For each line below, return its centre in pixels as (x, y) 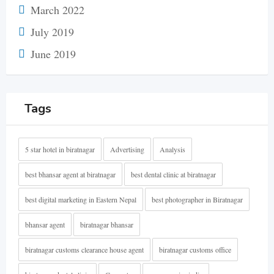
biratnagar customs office (195, 249)
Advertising (127, 149)
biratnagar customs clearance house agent (84, 249)
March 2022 (57, 9)
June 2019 (53, 54)
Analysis (172, 149)
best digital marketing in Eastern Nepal (81, 199)
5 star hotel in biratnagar (60, 149)
